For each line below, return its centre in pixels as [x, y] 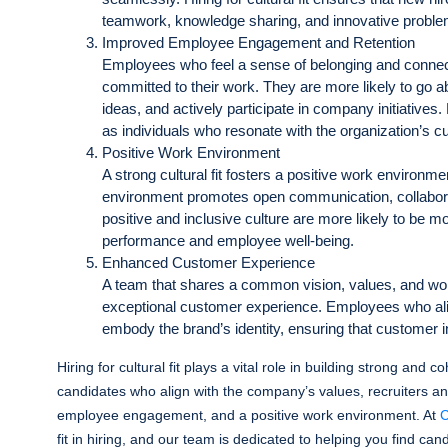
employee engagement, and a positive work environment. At [248, 415]
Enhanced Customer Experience [208, 262]
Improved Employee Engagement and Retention [258, 42]
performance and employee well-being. [228, 240]
